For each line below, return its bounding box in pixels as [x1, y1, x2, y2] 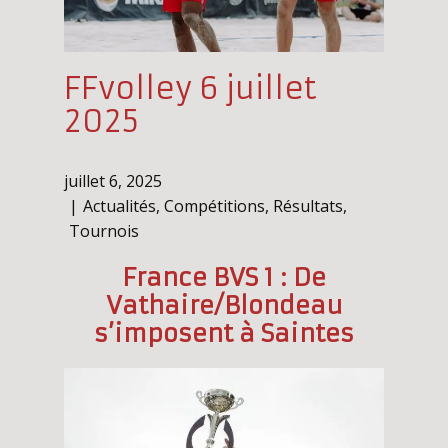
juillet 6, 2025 [64, 170, 162, 193]
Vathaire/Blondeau [105, 291, 343, 321]
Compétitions [164, 195, 265, 218]
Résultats [273, 195, 343, 218]
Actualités [83, 195, 156, 218]
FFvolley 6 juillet [64, 70, 317, 107]
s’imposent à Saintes [94, 319, 354, 349]
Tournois [69, 220, 139, 243]
